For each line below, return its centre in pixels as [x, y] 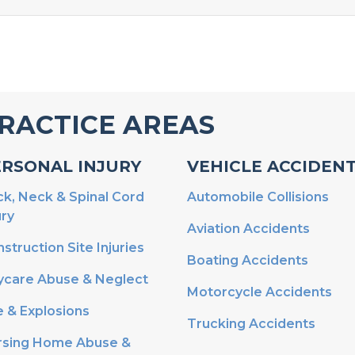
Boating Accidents [248, 261]
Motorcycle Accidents [260, 292]
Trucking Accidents [251, 324]
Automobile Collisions [258, 197]
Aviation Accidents [248, 229]
